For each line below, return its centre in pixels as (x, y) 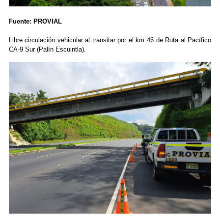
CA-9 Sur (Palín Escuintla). (47, 50)
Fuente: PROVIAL (36, 22)
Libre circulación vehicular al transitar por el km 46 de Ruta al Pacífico (110, 40)
